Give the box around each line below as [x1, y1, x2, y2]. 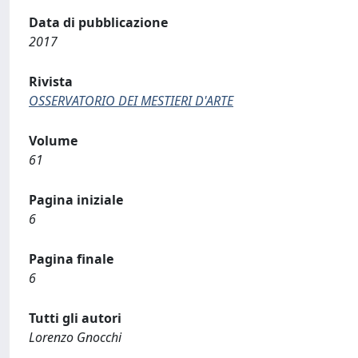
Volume [29, 132, 78, 149]
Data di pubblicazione [29, 14, 168, 31]
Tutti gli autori [29, 309, 121, 327]
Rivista [29, 73, 73, 90]
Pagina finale [29, 250, 113, 268]
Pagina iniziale [29, 191, 123, 209]
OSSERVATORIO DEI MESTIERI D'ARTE [29, 92, 233, 109]
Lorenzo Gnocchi [29, 328, 121, 346]
